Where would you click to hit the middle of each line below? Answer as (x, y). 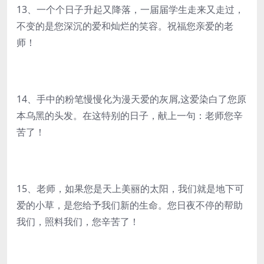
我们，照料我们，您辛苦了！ (78, 222)
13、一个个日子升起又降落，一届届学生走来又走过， (130, 9)
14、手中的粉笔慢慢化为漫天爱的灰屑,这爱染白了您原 (131, 99)
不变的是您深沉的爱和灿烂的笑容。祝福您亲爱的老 (125, 26)
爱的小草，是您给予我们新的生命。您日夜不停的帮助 (130, 205)
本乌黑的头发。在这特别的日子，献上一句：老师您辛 (130, 115)
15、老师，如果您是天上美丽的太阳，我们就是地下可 (130, 189)
